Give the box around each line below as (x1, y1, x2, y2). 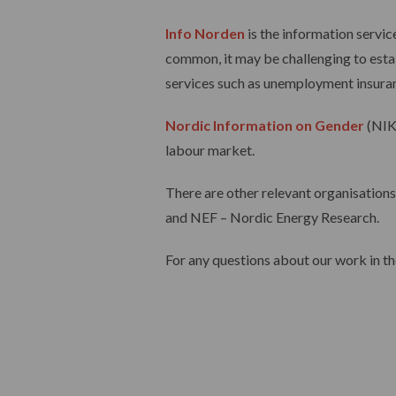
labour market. (165, 141, 255, 158)
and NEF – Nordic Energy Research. (165, 209, 379, 225)
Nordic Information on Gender (165, 117, 364, 133)
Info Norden (165, 25, 245, 42)
